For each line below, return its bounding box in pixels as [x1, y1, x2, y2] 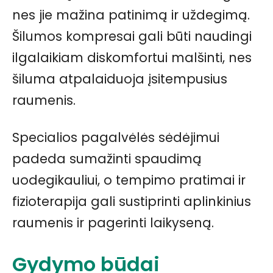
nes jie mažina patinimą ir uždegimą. [12, 6, 250, 24]
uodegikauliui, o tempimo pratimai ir [12, 171, 246, 190]
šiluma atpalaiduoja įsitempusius [12, 70, 227, 88]
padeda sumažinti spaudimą [12, 150, 202, 168]
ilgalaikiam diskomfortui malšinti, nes [12, 49, 252, 67]
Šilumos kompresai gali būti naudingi [12, 27, 252, 46]
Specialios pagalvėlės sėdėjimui [12, 129, 219, 147]
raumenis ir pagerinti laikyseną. [12, 214, 214, 232]
